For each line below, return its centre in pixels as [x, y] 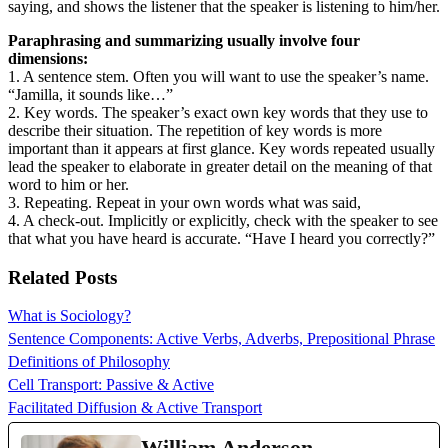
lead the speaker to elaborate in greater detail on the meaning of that [220, 166]
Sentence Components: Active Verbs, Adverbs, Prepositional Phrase [221, 339]
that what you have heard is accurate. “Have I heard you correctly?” [221, 238]
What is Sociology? [69, 316]
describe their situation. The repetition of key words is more [195, 130]
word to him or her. [68, 184]
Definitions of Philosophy [89, 362]
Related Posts [62, 277]
